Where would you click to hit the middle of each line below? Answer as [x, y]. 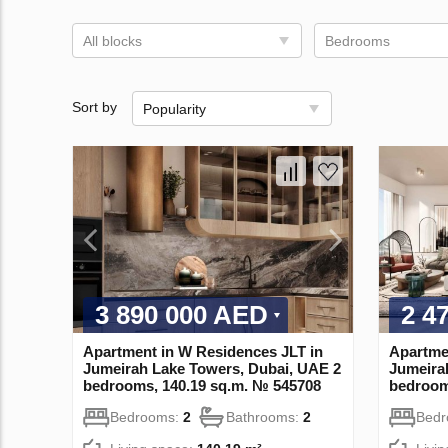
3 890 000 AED [181, 314]
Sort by [94, 107]
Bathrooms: [264, 416]
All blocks [112, 41]
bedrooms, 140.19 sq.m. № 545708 [202, 385]
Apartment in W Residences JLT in [203, 351]
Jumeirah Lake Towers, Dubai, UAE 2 [212, 368]
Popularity [174, 109]
